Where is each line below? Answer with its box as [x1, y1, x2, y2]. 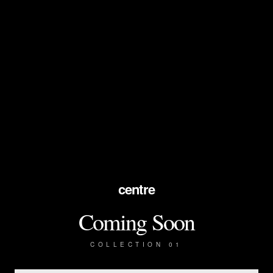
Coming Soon [78, 205, 195, 237]
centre [118, 179, 155, 199]
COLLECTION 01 [90, 239, 183, 249]
